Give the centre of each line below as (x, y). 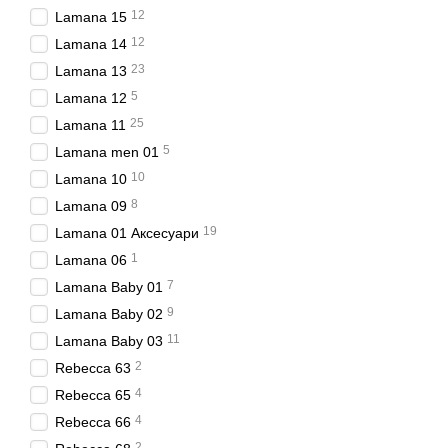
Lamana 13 (91, 71)
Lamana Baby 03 (109, 341)
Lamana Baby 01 (109, 287)
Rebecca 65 (93, 395)
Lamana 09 (91, 206)
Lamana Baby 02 (109, 314)
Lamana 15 (91, 17)
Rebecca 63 (93, 368)
